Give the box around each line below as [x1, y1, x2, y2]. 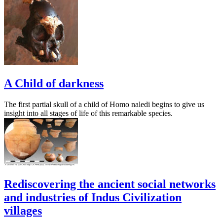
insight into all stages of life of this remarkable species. [4, 109, 173, 117]
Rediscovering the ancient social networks [4, 177, 216, 190]
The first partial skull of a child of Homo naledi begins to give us [4, 100, 204, 109]
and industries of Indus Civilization [4, 190, 182, 204]
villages [4, 204, 42, 217]
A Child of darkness [4, 76, 104, 90]
